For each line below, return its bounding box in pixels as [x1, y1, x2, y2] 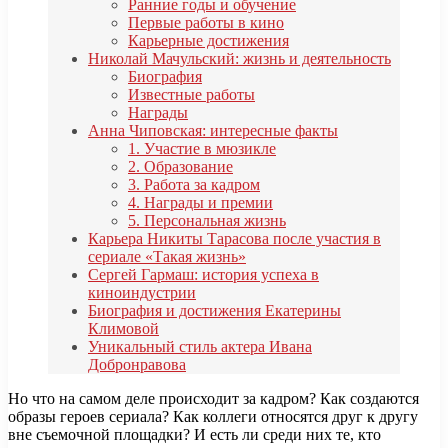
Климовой [88, 320, 159, 338]
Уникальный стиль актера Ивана [88, 338, 312, 356]
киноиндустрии [88, 284, 196, 302]
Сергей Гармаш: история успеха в [88, 266, 319, 284]
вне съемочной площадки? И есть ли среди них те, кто [8, 426, 381, 444]
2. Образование [128, 158, 233, 176]
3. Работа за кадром [128, 176, 260, 194]
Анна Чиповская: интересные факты [88, 122, 338, 140]
